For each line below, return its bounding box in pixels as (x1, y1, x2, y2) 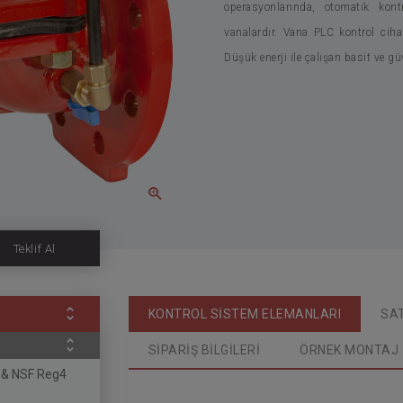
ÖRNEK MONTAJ (300, 342, 399, 357)
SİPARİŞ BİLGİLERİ (148, 342, 260, 357)
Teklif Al (13, 241, 56, 255)
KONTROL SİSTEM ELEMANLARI (148, 306, 341, 321)
